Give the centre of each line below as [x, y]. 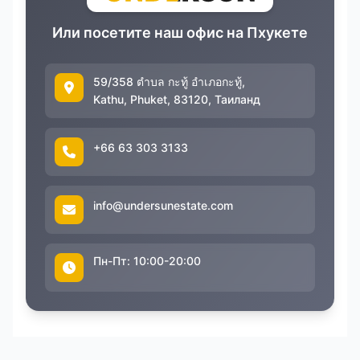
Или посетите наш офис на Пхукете [180, 32]
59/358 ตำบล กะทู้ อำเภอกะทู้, [169, 81]
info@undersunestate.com [163, 205]
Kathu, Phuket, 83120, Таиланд [177, 99]
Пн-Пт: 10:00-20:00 [147, 260]
